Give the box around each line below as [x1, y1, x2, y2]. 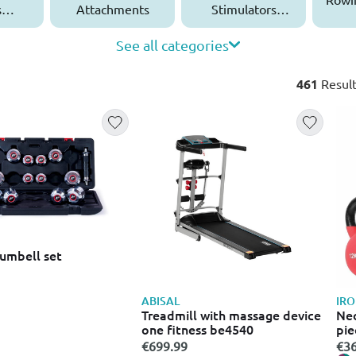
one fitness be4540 [141, 320, 253, 338]
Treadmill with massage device [141, 306, 321, 323]
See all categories [116, 36, 229, 53]
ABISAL [141, 293, 180, 308]
